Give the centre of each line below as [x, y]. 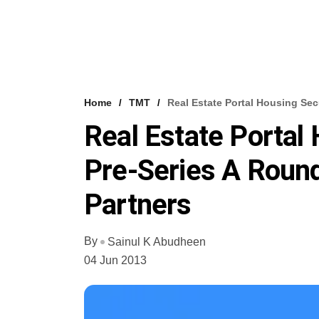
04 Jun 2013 [115, 260]
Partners [138, 205]
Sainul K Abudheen [157, 241]
